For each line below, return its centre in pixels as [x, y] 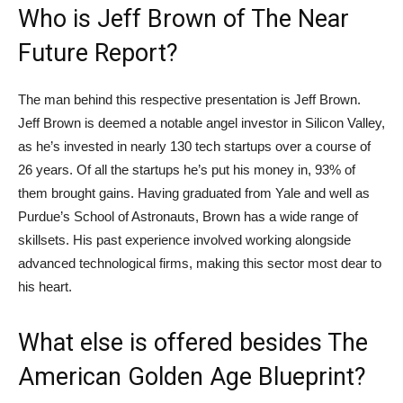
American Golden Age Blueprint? [192, 377]
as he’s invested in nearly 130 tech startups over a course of [194, 147]
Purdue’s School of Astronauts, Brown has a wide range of [188, 217]
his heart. [45, 287]
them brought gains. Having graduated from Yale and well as [194, 193]
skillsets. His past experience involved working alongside [184, 240]
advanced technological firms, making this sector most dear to [200, 264]
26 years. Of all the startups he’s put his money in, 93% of [187, 170]
